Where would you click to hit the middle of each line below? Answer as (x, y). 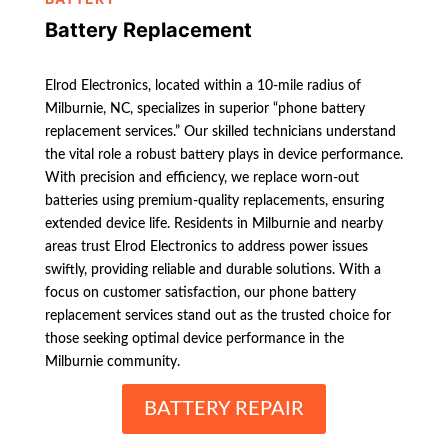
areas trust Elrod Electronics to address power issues (206, 247)
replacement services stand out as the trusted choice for (217, 316)
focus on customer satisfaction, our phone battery (200, 293)
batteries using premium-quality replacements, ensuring (214, 201)
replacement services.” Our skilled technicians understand (220, 132)
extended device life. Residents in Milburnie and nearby (213, 224)
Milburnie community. (112, 362)
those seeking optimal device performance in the (194, 339)
